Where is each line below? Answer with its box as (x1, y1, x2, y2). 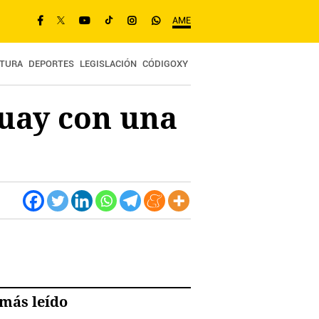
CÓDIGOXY (142, 60, 188, 69)
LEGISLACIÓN (80, 60, 137, 69)
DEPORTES (28, 60, 74, 69)
